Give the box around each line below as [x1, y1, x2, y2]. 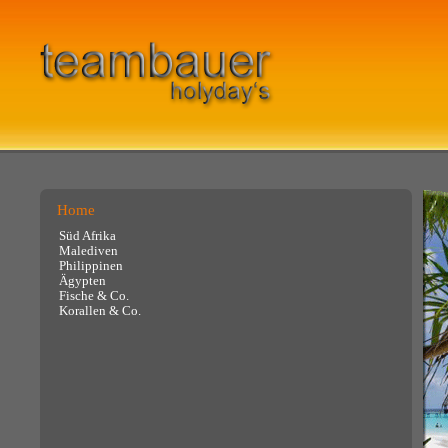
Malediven [59, 244, 119, 258]
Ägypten [59, 274, 107, 288]
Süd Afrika [59, 229, 117, 243]
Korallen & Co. [59, 304, 142, 318]
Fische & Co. [59, 289, 130, 303]
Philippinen [59, 259, 124, 273]
